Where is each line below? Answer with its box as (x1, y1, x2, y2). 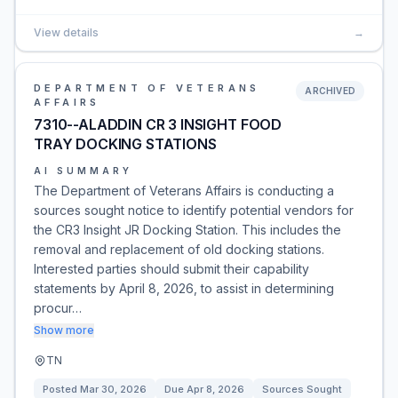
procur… (34, 300, 82, 315)
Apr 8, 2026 (187, 383, 244, 395)
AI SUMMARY (34, 165, 132, 176)
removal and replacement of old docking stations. (34, 242, 324, 257)
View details (34, 26, 99, 39)
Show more (34, 323, 94, 337)
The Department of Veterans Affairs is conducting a (34, 183, 334, 198)
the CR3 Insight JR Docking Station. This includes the (34, 222, 341, 237)
